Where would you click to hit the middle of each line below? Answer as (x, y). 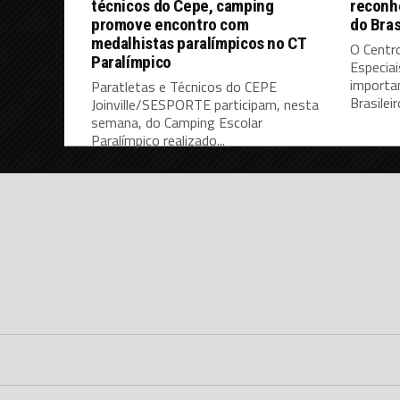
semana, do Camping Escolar (177, 123)
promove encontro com (170, 25)
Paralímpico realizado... (158, 141)
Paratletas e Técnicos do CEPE (184, 87)
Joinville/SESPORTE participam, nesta (205, 105)
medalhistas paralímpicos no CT (199, 44)
